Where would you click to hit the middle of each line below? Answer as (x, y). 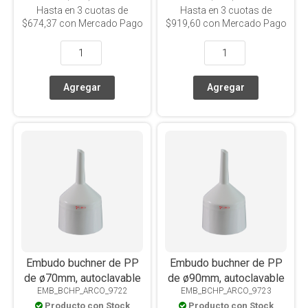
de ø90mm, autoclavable (226, 278)
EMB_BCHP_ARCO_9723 (226, 291)
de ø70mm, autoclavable (82, 278)
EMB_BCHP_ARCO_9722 (82, 291)
